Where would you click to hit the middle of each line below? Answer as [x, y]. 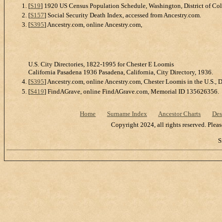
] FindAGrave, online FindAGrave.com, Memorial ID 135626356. [132, 91]
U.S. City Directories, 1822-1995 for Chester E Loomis [101, 64]
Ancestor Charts [180, 113]
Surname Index [127, 113]
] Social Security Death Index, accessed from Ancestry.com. [123, 15]
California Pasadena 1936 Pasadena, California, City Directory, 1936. [121, 72]
